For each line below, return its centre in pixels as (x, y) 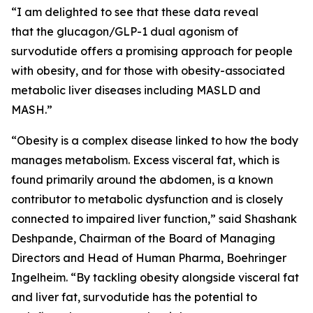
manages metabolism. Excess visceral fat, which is (145, 160)
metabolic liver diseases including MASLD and (136, 90)
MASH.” (36, 110)
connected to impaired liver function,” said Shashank (154, 219)
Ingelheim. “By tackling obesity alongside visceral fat (155, 277)
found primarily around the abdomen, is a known (142, 180)
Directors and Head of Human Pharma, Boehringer (149, 258)
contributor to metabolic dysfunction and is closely (147, 199)
